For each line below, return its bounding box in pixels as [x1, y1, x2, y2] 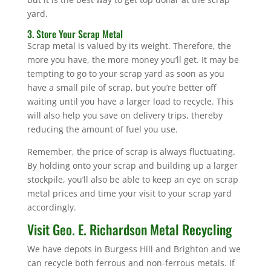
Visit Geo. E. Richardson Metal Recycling [27, 219, 232, 239]
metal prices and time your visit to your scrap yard [27, 187, 232, 199]
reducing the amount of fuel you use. [27, 123, 178, 135]
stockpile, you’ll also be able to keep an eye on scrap [27, 173, 238, 185]
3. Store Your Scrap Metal [27, 26, 123, 41]
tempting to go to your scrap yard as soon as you [27, 67, 224, 79]
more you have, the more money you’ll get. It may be [27, 53, 239, 65]
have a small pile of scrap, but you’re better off [27, 81, 216, 93]
